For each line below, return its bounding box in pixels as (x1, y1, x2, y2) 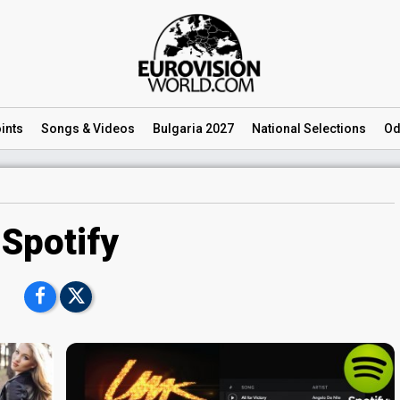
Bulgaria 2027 (153, 121, 234, 136)
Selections (301, 121, 366, 136)
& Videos (79, 121, 135, 136)
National (252, 121, 301, 136)
